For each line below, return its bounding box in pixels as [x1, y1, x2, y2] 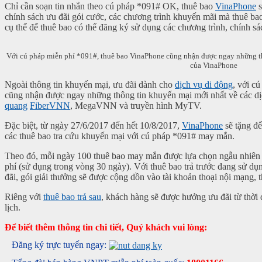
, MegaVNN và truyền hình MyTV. [70, 100, 202, 111]
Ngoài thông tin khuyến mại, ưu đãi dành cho [5, 79, 175, 89]
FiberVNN [30, 100, 70, 111]
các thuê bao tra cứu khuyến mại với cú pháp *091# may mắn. [5, 130, 235, 141]
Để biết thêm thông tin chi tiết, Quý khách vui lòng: [5, 222, 207, 232]
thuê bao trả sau [43, 191, 101, 202]
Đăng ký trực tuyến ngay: [12, 239, 109, 250]
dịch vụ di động [175, 79, 233, 89]
